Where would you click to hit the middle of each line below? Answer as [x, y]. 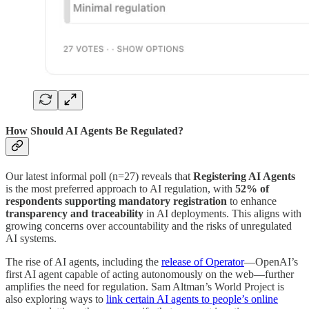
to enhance [252, 201]
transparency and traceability [74, 214]
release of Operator [203, 262]
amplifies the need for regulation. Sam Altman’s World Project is [145, 287]
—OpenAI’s [271, 262]
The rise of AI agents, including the [83, 262]
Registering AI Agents [244, 177]
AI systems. [31, 239]
